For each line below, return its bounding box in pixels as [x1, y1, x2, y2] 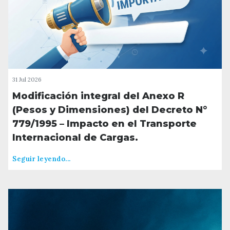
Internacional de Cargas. [12, 132, 138, 144]
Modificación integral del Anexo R [12, 90, 184, 102]
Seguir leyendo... [12, 155, 71, 164]
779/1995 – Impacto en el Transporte [12, 118, 197, 130]
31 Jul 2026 [12, 76, 42, 84]
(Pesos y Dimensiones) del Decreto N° [12, 104, 207, 116]
